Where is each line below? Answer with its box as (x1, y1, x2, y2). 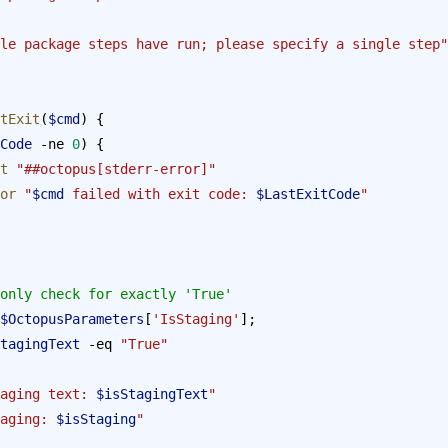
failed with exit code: (64, 185, 256, 202)
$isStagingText (96, 385, 208, 402)
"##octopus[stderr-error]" (8, 160, 216, 177)
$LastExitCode (256, 185, 360, 202)
